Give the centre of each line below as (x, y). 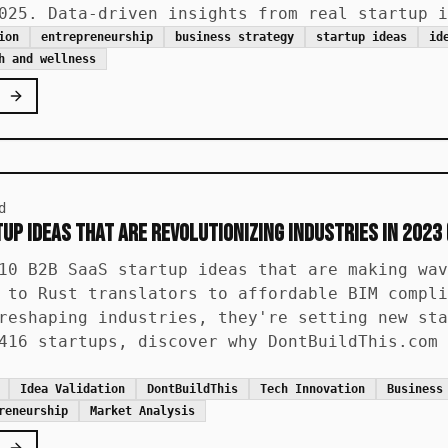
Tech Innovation (312, 389)
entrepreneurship (97, 37)
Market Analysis (142, 411)
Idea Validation (72, 389)
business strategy (234, 37)
